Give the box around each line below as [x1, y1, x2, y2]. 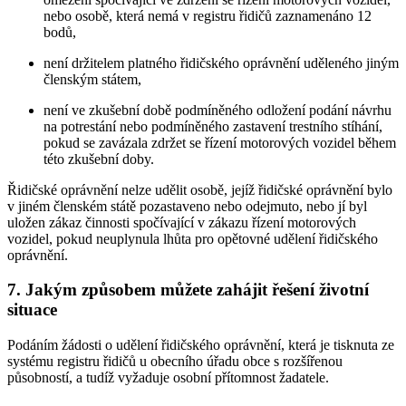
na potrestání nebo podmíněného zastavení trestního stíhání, [43, 118, 382, 134]
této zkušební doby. [43, 150, 154, 167]
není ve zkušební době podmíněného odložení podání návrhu [43, 101, 391, 118]
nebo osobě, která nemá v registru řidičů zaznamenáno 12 [43, 7, 372, 24]
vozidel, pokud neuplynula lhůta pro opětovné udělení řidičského [7, 230, 378, 246]
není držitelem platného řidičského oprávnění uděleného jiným [43, 54, 399, 71]
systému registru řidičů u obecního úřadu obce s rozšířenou [7, 353, 343, 370]
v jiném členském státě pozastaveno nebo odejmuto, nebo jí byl [7, 198, 367, 214]
